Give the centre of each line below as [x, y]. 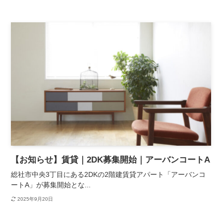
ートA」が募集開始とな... [51, 185]
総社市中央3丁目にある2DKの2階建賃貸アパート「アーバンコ [109, 175]
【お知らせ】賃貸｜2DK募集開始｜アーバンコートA [111, 160]
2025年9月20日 [35, 199]
